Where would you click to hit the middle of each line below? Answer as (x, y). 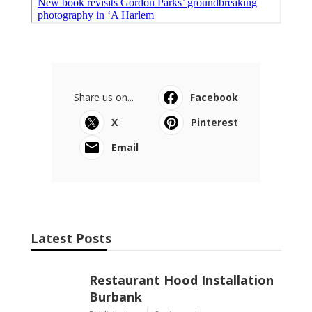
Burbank (116, 296)
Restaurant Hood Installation (181, 280)
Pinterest (214, 122)
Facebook (214, 97)
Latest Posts (71, 238)
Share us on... (104, 97)
